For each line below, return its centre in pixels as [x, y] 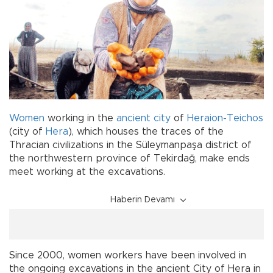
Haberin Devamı [143, 200]
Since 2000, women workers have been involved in [128, 255]
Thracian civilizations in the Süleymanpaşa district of [130, 145]
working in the [80, 118]
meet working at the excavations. [87, 172]
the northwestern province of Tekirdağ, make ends [129, 158]
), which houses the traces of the [146, 131]
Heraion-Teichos [225, 118]
